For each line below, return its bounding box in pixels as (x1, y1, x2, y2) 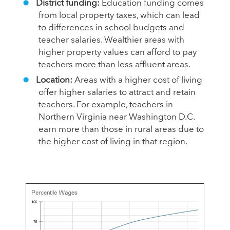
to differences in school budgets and (39, 23, 184, 32)
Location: (35, 75, 74, 85)
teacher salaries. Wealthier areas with (39, 35, 184, 45)
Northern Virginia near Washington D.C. (39, 112, 195, 122)
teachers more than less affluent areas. (39, 60, 190, 69)
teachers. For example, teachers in (39, 100, 173, 109)
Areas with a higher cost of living (74, 75, 202, 85)
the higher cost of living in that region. (39, 137, 187, 146)
